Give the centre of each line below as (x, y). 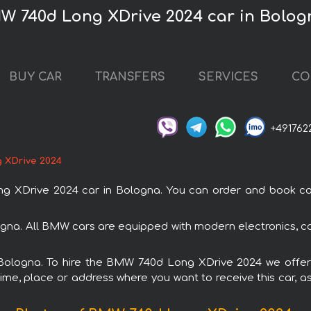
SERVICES (228, 77)
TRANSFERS (130, 77)
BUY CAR (35, 77)
